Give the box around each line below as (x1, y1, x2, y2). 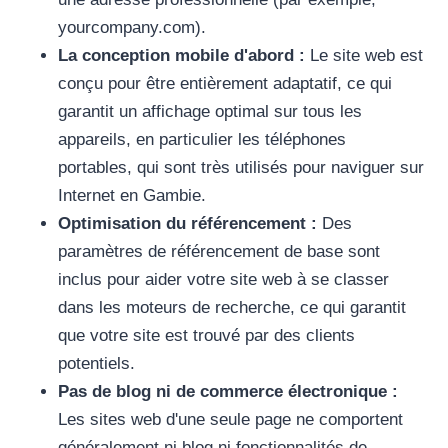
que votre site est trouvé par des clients (58, 326, 355, 346)
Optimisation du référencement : (58, 214, 317, 234)
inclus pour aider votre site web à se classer (58, 270, 389, 290)
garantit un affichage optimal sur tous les (58, 102, 362, 122)
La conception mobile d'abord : (58, 46, 305, 66)
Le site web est (305, 46, 423, 66)
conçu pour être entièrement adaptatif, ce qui (58, 74, 392, 94)
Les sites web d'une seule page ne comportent (58, 410, 403, 430)
